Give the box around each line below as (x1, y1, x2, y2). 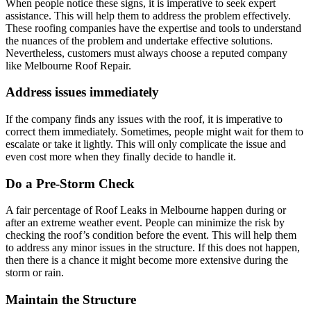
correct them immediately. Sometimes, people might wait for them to (6, 125, 303, 137)
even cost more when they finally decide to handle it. (6, 150, 244, 162)
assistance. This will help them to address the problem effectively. (6, 9, 291, 22)
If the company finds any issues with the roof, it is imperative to (6, 112, 283, 125)
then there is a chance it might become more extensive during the (6, 254, 288, 267)
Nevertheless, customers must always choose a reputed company (6, 47, 287, 59)
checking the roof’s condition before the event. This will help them (6, 229, 296, 242)
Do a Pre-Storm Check (6, 176, 138, 191)
